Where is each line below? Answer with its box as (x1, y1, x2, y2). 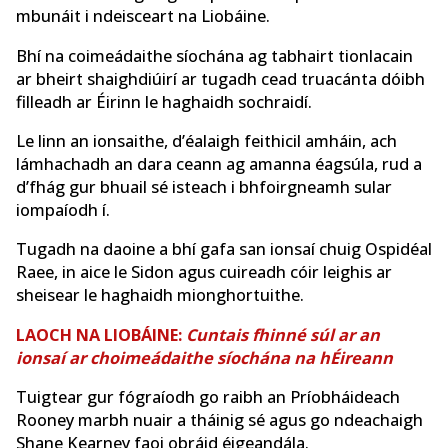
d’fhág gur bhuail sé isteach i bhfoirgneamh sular (16, 176, 392, 199)
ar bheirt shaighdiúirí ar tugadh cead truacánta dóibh (16, 67, 425, 90)
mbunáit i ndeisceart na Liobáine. (16, 5, 270, 28)
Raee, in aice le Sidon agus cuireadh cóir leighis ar (16, 261, 392, 284)
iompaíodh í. (16, 199, 110, 222)
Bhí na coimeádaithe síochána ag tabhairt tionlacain (16, 44, 413, 67)
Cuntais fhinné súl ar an (186, 323, 380, 346)
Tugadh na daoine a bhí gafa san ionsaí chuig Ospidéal (16, 238, 432, 261)
